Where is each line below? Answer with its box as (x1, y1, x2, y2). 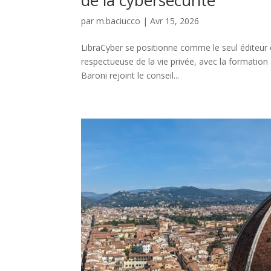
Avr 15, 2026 (150, 15, 200, 27)
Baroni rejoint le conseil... (81, 69, 180, 81)
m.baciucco (96, 15, 141, 27)
